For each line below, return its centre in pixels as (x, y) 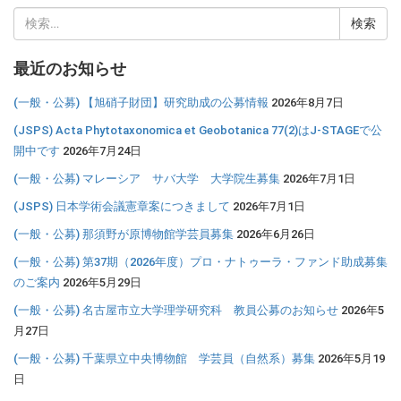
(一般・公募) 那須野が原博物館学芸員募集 (124, 234)
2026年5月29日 (102, 282)
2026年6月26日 (276, 234)
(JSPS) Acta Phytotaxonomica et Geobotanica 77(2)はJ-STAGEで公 (198, 130)
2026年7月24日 (102, 151)
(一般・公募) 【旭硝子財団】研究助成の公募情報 (141, 102)
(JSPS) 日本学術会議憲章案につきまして (122, 206)
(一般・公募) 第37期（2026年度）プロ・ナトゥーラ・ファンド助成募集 (200, 262)
